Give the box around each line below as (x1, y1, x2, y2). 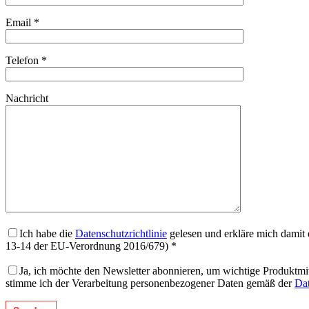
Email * (6, 17, 39, 29)
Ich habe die (19, 228, 75, 240)
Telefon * (6, 54, 47, 67)
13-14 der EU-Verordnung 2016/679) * (6, 240, 177, 252)
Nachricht (6, 92, 48, 105)
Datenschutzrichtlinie (75, 228, 167, 240)
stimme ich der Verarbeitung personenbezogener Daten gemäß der (6, 277, 295, 290)
